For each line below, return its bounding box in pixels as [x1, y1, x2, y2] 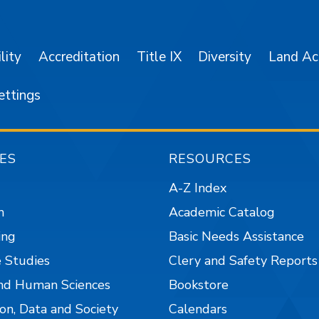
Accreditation [38, 47, 120, 66]
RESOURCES [169, 150, 252, 168]
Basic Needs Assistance [169, 227, 305, 245]
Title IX [136, 47, 182, 66]
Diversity [198, 47, 252, 66]
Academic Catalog [169, 203, 276, 221]
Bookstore [169, 276, 229, 294]
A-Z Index [169, 179, 227, 197]
